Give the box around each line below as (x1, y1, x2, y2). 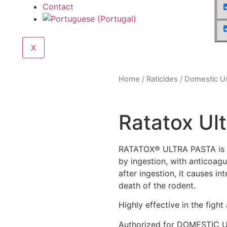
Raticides (146, 74, 178, 84)
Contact (42, 2, 73, 12)
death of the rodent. (119, 180, 196, 191)
